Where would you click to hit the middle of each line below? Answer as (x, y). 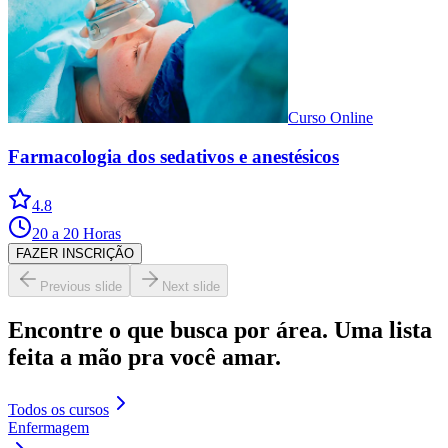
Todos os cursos (58, 409)
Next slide (191, 286)
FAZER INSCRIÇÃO (75, 253)
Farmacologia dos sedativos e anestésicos (173, 157)
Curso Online (330, 118)
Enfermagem (48, 427)
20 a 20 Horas (76, 233)
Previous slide (81, 286)
